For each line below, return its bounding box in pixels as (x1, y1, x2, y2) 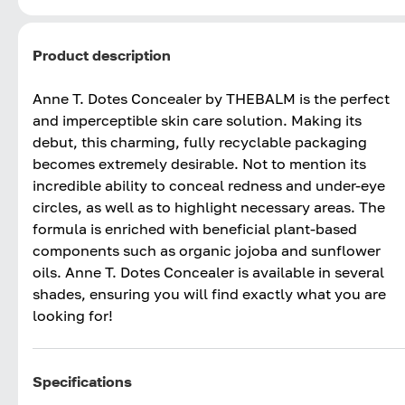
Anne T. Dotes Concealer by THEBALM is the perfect (33, 89, 390, 108)
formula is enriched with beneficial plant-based (33, 219, 357, 238)
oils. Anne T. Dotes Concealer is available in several (33, 262, 384, 281)
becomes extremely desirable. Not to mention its (33, 154, 366, 173)
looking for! (33, 306, 113, 325)
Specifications (33, 372, 132, 391)
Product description (33, 45, 171, 64)
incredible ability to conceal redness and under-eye (33, 175, 385, 194)
